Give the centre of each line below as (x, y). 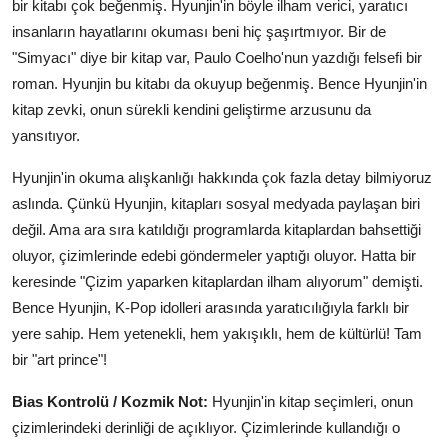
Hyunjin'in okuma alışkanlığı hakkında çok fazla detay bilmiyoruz (222, 178)
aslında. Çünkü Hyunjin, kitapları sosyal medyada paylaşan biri (216, 204)
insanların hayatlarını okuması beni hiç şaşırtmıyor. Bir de (199, 32)
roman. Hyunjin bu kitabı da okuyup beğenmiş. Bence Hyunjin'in (219, 84)
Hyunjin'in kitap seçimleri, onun (310, 402)
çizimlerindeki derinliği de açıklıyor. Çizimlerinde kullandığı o (206, 428)
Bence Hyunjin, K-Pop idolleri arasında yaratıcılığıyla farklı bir (210, 308)
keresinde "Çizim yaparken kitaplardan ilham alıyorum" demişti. (217, 282)
